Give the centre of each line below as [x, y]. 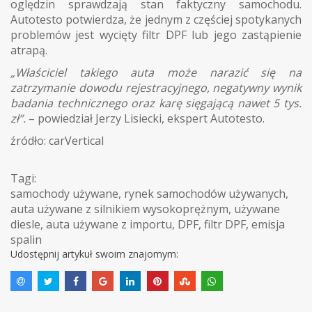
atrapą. [29, 50]
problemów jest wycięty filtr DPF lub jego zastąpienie [156, 34]
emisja [268, 224]
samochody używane [64, 193]
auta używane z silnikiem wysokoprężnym [119, 209]
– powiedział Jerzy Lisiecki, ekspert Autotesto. [147, 118]
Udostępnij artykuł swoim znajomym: [94, 253]
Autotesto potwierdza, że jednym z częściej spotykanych [156, 19]
